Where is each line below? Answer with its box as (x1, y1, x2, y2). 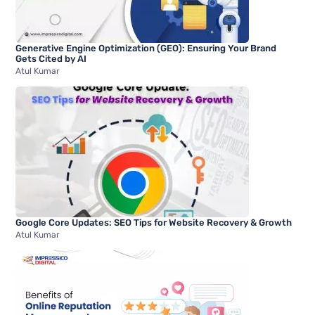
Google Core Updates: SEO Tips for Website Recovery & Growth (15, 217, 292, 228)
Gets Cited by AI (15, 53, 87, 64)
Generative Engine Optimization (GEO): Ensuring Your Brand (15, 42, 277, 53)
